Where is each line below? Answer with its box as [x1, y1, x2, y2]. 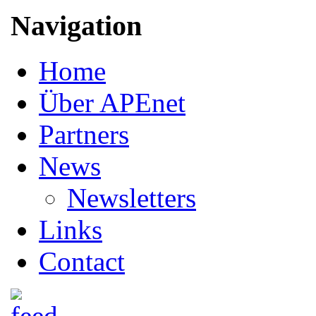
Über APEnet [39, 87, 186, 119]
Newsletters [67, 183, 196, 214]
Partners [39, 119, 129, 150]
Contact [39, 246, 125, 277]
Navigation [11, 9, 142, 42]
